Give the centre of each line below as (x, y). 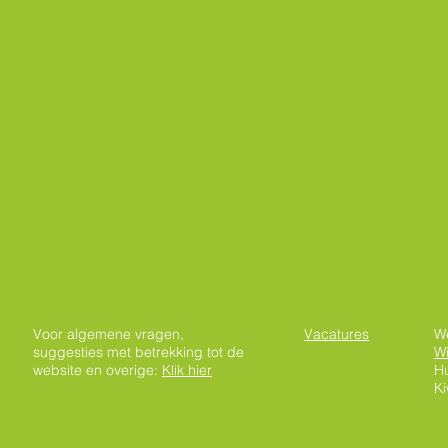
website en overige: (97, 370)
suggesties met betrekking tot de (138, 352)
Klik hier (187, 370)
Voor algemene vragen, (108, 334)
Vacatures (336, 334)
